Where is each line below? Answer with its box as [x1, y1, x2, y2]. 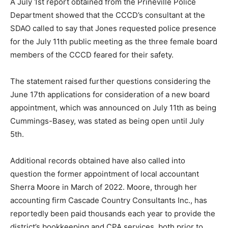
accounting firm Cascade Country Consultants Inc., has [10, 195, 207, 205]
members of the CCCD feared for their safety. [10, 49, 174, 60]
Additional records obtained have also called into [10, 155, 185, 165]
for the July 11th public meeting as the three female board [10, 36, 217, 46]
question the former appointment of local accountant [10, 168, 199, 179]
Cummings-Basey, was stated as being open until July [10, 116, 204, 126]
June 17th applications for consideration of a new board [10, 89, 210, 99]
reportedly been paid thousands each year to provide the [10, 208, 215, 218]
